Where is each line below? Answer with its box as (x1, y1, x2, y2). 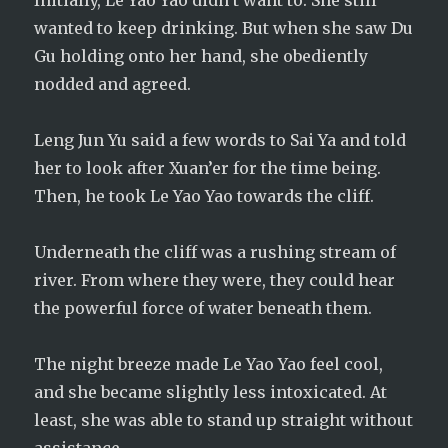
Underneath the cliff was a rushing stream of (34, 242, 397, 262)
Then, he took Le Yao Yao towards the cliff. (34, 186, 375, 206)
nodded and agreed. (34, 74, 192, 94)
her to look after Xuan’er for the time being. (34, 158, 382, 178)
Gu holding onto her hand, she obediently (34, 46, 369, 66)
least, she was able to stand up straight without (34, 410, 414, 430)
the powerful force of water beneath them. (34, 298, 373, 318)
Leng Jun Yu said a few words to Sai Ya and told (34, 130, 407, 150)
